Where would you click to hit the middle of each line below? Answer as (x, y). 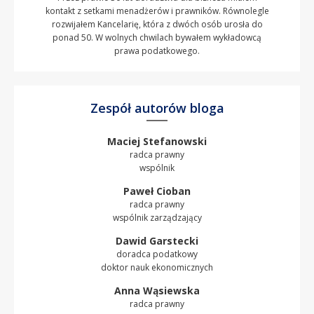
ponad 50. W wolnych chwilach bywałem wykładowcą (157, 37)
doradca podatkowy (157, 254)
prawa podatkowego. (157, 50)
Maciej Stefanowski (157, 141)
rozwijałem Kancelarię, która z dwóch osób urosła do (157, 24)
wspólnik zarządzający (157, 217)
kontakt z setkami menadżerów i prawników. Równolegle (157, 11)
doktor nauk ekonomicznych (157, 267)
